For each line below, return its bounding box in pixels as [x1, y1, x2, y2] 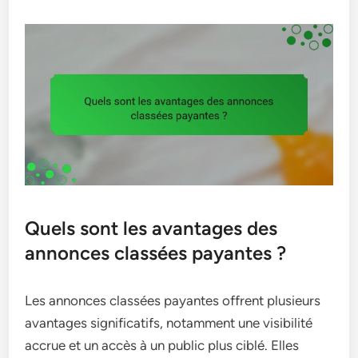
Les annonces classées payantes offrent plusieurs [25, 292, 321, 309]
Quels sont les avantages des [25, 217, 278, 241]
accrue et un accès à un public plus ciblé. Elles [25, 337, 300, 354]
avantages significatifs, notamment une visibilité [25, 315, 313, 332]
